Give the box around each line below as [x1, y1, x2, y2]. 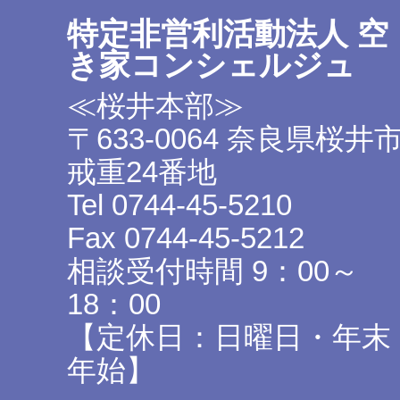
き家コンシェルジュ [67, 47, 355, 83]
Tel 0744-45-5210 [67, 188, 292, 222]
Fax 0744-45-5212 [67, 221, 304, 255]
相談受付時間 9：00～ [67, 254, 359, 288]
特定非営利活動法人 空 [67, 16, 388, 52]
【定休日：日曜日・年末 [67, 321, 391, 354]
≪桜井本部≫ [67, 89, 244, 123]
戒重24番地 [67, 155, 217, 189]
